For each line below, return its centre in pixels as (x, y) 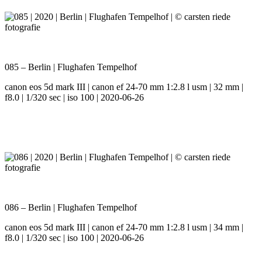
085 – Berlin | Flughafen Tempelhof (71, 67)
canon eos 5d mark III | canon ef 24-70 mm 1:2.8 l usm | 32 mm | (124, 87)
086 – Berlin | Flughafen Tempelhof (71, 208)
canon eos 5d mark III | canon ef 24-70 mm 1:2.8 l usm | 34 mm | (124, 227)
